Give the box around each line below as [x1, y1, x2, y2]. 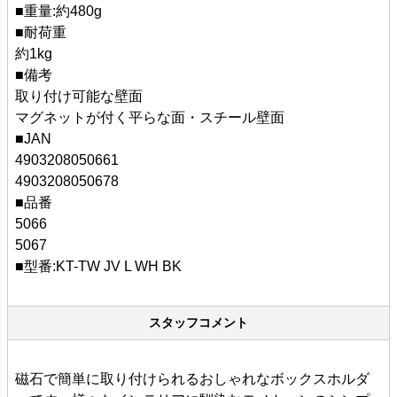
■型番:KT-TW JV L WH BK [15, 258, 182, 274]
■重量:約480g [15, 3, 102, 19]
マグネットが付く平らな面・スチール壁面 [15, 109, 284, 125]
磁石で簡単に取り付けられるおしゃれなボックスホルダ [15, 370, 370, 386]
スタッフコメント [149, 315, 248, 330]
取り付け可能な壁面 [15, 88, 143, 104]
